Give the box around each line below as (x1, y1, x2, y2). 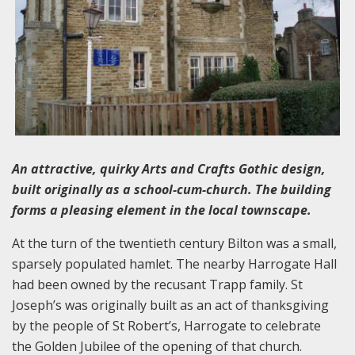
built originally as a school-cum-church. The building (12, 180, 331, 198)
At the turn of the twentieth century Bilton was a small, (12, 234, 337, 252)
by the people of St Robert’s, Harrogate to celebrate (12, 316, 321, 334)
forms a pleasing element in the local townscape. (12, 200, 311, 219)
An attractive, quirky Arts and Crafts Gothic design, (12, 159, 326, 177)
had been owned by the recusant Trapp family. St (12, 275, 303, 293)
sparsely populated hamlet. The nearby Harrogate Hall (12, 254, 337, 273)
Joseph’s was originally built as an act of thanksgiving (12, 296, 329, 314)
